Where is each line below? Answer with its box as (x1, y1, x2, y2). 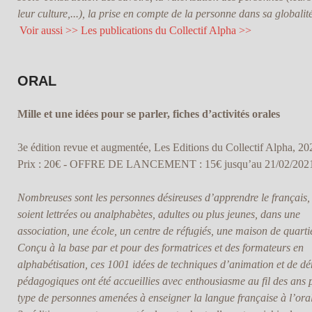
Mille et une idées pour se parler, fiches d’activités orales (17, 108, 280, 120)
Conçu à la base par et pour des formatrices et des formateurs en (17, 242, 304, 254)
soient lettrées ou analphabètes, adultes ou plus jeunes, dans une (17, 208, 300, 221)
